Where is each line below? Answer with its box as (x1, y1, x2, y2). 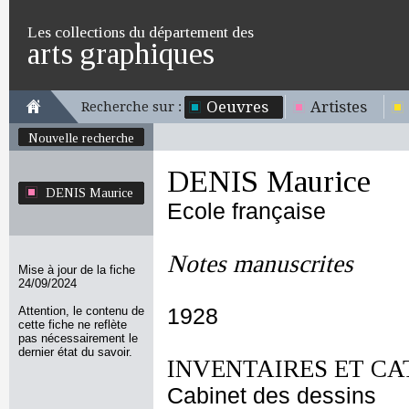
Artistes (310, 98, 367, 116)
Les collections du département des (27, 23, 254, 41)
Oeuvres (206, 98, 268, 116)
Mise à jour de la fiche (18, 263, 135, 277)
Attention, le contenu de (18, 304, 144, 318)
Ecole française (167, 199, 326, 224)
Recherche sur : (81, 100, 182, 114)
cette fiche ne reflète (18, 318, 127, 331)
